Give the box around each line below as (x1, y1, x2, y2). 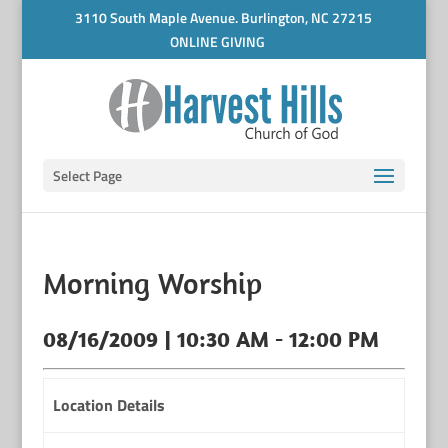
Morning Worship (42, 264, 262, 302)
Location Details (52, 393, 165, 417)
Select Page (52, 165, 122, 186)
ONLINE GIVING (169, 31, 265, 52)
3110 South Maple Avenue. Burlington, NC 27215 (75, 6, 373, 28)
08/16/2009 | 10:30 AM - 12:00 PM (42, 325, 379, 353)
